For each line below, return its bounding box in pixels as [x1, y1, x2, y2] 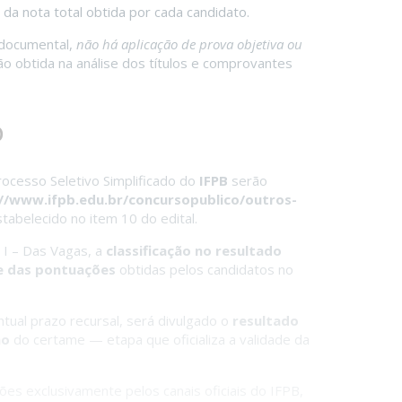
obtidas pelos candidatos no [116, 259, 293, 278]
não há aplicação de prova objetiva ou [76, 35, 302, 54]
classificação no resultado [106, 240, 282, 259]
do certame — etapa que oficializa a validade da [10, 329, 310, 348]
